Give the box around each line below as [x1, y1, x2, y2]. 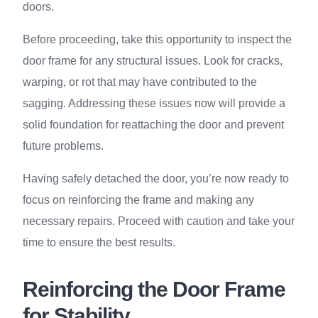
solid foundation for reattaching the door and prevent [23, 119, 284, 131]
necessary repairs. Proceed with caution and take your [23, 215, 295, 227]
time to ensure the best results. [23, 236, 175, 248]
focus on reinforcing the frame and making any [23, 194, 254, 206]
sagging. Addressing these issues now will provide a [23, 97, 285, 109]
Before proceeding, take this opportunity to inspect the [23, 33, 292, 45]
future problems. [23, 140, 104, 152]
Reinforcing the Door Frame [23, 278, 285, 301]
